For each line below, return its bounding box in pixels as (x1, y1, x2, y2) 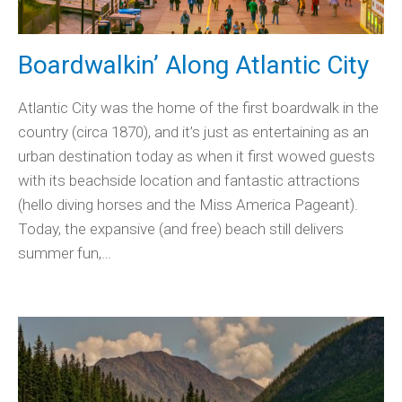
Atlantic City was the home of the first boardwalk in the (18, 99, 379, 118)
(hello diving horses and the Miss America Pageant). (18, 196, 358, 214)
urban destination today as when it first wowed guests (18, 147, 375, 166)
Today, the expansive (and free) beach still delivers (18, 220, 344, 239)
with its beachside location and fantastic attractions (18, 171, 360, 190)
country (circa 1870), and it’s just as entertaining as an (18, 123, 369, 142)
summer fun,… (18, 244, 111, 263)
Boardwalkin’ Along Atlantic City (18, 50, 369, 81)
